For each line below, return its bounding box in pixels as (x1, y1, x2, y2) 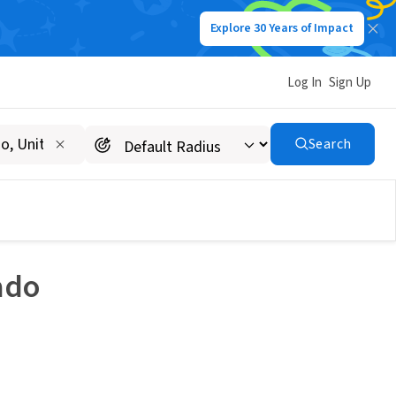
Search (308, 134, 352, 154)
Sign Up (329, 72, 371, 92)
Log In (287, 72, 322, 92)
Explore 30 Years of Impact (210, 19, 354, 37)
